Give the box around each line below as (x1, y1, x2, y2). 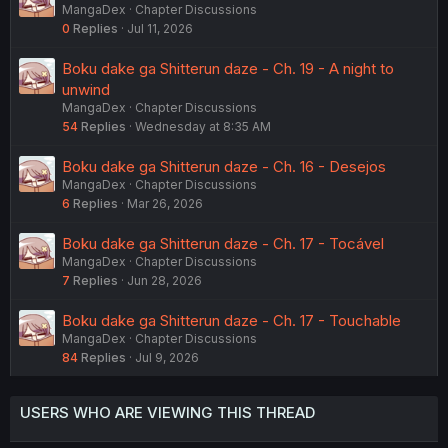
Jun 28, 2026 (127, 272, 202, 288)
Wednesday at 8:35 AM (135, 118, 271, 134)
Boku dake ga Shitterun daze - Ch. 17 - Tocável (62, 233, 384, 253)
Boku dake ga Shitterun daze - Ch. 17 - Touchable (62, 310, 401, 330)
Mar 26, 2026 (127, 195, 203, 211)
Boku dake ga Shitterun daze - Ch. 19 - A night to (62, 58, 394, 78)
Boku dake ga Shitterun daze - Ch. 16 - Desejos (62, 156, 386, 176)
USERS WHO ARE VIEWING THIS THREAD (20, 402, 315, 422)
